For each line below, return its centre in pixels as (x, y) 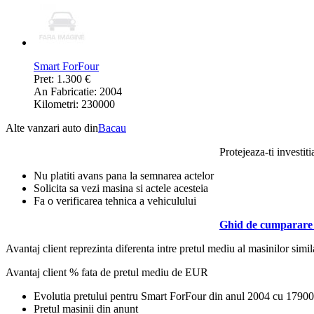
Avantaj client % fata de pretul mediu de (95, 273)
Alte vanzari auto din (52, 128)
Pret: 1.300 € (62, 79)
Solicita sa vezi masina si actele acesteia (121, 189)
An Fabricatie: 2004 (78, 92)
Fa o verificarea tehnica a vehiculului (115, 201)
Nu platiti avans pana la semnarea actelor (124, 176)
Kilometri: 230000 (74, 104)
